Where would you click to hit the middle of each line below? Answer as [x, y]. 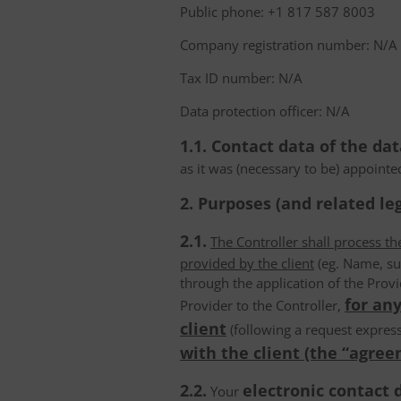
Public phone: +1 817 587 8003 [277, 12]
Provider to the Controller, [262, 305]
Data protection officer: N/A [264, 111]
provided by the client [247, 263]
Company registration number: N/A [288, 45]
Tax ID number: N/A [241, 78]
